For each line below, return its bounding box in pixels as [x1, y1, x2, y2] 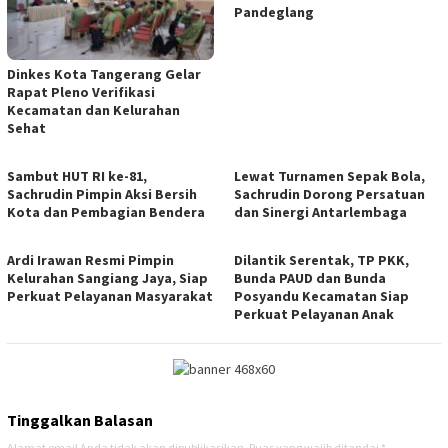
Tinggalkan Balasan [7, 410, 153, 431]
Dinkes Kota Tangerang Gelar [7, 65, 201, 84]
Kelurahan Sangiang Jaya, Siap [7, 269, 208, 288]
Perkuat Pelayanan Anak [234, 305, 394, 324]
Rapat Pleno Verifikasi [7, 83, 155, 102]
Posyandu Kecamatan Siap [234, 287, 409, 306]
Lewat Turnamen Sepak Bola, [234, 167, 425, 186]
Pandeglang [234, 3, 314, 22]
